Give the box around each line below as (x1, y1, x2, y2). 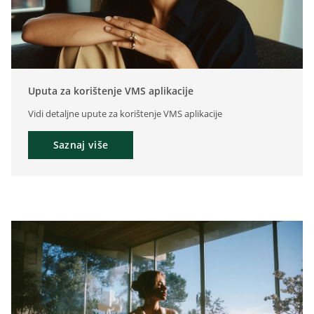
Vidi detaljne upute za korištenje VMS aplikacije (28, 107, 222, 120)
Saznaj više (53, 137, 109, 151)
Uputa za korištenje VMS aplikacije (28, 83, 193, 97)
